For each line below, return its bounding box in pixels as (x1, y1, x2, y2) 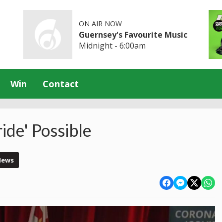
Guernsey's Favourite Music (79, 29, 188, 40)
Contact (43, 77, 79, 90)
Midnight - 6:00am (79, 40, 146, 51)
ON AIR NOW (79, 18, 122, 28)
